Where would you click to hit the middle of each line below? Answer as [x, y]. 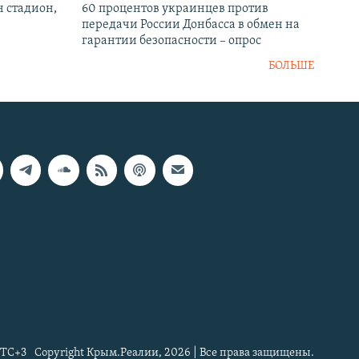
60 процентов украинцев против [175, 9]
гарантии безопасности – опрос [171, 41]
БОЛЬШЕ [291, 67]
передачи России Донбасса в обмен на [191, 25]
